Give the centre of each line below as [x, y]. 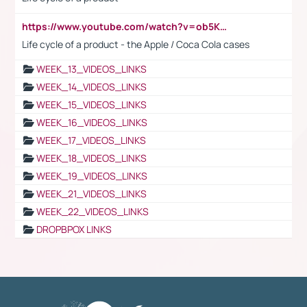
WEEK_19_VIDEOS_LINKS [92, 175]
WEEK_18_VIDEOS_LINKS [91, 158]
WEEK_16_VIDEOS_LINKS [92, 122]
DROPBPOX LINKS [74, 229]
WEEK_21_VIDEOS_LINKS [91, 193]
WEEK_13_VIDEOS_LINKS [91, 69]
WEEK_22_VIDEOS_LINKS [93, 211]
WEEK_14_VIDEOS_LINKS [91, 86]
